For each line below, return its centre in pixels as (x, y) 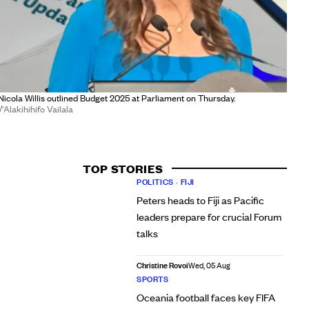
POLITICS (155, 182)
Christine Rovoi (162, 265)
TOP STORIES (123, 168)
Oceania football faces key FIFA (206, 297)
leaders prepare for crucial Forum (209, 217)
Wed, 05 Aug (209, 266)
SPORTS (152, 279)
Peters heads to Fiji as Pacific (200, 200)
